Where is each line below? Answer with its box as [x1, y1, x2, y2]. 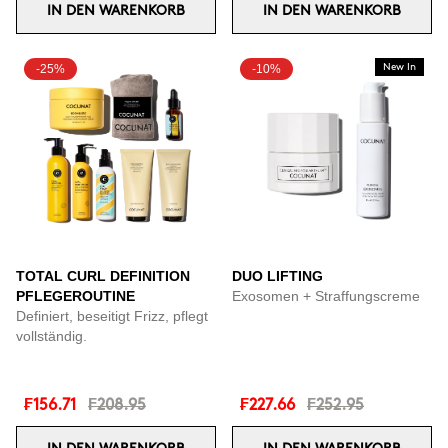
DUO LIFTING [232, 268, 323, 284]
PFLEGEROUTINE [16, 288, 135, 304]
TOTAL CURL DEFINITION [16, 268, 190, 284]
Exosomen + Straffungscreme [232, 288, 420, 304]
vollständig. [16, 328, 87, 344]
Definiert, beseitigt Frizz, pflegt [16, 308, 208, 324]
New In [383, 62, 416, 72]
